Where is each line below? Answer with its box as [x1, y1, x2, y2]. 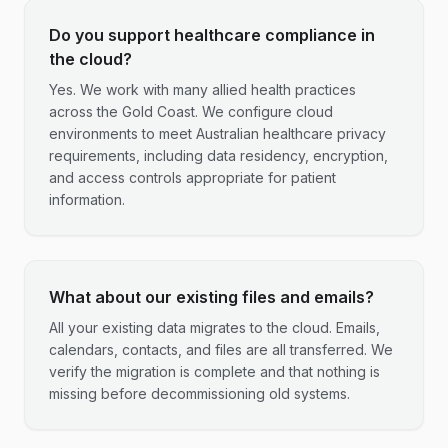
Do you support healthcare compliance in [49, 25, 375, 45]
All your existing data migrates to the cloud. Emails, [49, 319, 380, 336]
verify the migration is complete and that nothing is [49, 363, 380, 380]
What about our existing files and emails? [49, 287, 374, 307]
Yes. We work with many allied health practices [49, 81, 356, 98]
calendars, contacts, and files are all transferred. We [49, 341, 393, 358]
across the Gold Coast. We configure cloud [49, 103, 333, 120]
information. [49, 191, 125, 208]
